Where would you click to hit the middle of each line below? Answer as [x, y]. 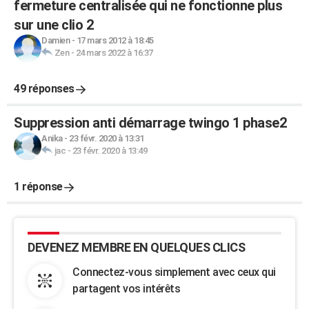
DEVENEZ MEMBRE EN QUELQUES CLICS [136, 247]
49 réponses [44, 89]
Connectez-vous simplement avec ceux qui [174, 272]
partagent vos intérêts [126, 289]
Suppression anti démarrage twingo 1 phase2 [150, 123]
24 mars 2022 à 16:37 [114, 53]
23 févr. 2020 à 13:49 [109, 151]
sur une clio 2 [53, 25]
